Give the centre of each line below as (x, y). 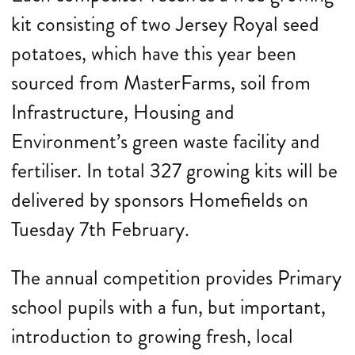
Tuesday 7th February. (100, 229)
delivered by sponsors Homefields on (160, 200)
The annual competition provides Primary (176, 278)
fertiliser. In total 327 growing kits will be (174, 171)
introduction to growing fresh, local (152, 336)
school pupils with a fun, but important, (168, 307)
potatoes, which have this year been (154, 53)
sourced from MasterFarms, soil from (161, 83)
